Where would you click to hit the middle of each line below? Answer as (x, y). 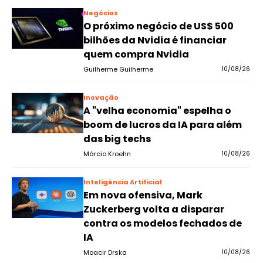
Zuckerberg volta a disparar (154, 209)
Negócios (100, 13)
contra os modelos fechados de (162, 223)
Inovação (101, 97)
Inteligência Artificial (122, 182)
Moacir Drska (105, 252)
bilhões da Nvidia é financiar (155, 40)
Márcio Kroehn (107, 154)
